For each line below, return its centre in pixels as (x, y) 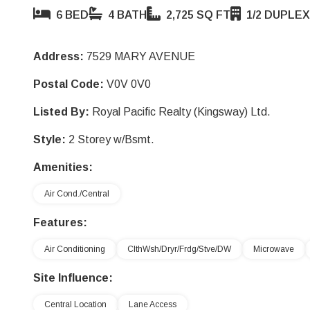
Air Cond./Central (77, 194)
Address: (58, 56)
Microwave (274, 249)
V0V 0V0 (129, 84)
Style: (49, 139)
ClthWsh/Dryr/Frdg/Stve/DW (179, 249)
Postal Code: (69, 84)
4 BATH (126, 15)
